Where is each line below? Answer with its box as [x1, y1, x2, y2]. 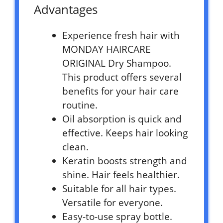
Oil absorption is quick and [62, 112, 182, 125]
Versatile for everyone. [62, 196, 163, 209]
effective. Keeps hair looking [62, 126, 188, 139]
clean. [62, 140, 89, 153]
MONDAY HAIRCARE [62, 42, 151, 56]
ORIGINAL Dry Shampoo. [62, 56, 171, 70]
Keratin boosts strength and [62, 154, 187, 167]
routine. [62, 98, 98, 111]
